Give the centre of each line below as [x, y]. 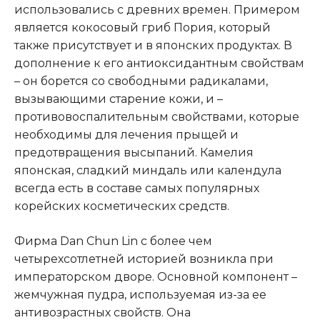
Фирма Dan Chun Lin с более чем [113, 241]
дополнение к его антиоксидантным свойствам [159, 64]
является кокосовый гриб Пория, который [142, 28]
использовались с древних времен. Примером [157, 10]
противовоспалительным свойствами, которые [157, 117]
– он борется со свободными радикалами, [141, 81]
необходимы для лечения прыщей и [126, 135]
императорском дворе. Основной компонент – [156, 277]
